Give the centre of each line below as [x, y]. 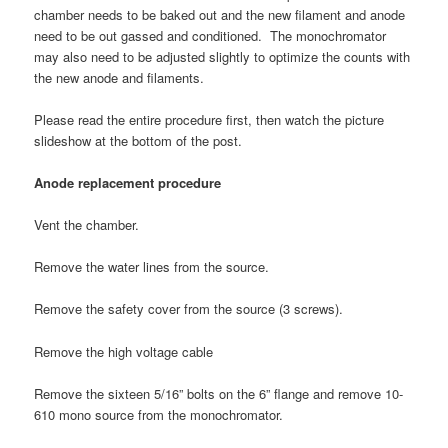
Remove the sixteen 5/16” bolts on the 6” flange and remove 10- [219, 393]
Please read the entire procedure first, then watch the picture [209, 119]
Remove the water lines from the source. [152, 267]
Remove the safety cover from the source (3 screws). [189, 309]
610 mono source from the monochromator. [159, 414]
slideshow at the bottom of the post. [138, 140]
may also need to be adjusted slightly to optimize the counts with [222, 56]
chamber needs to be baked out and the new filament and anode [220, 14]
